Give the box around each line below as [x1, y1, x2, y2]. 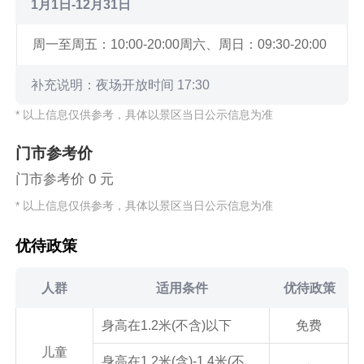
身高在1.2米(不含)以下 [101, 318, 232, 332]
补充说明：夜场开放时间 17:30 [31, 77, 210, 92]
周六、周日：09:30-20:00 [180, 37, 327, 52]
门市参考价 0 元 [15, 171, 115, 188]
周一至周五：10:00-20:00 [32, 37, 180, 52]
